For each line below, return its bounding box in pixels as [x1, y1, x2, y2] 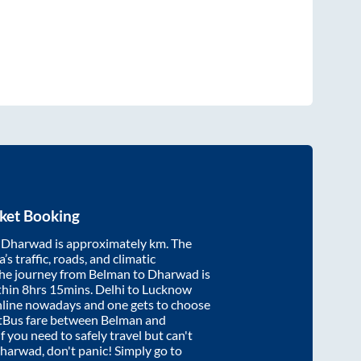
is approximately [52, 234, 149, 251]
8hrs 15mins [22, 280, 90, 297]
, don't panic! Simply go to [42, 342, 182, 358]
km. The [149, 234, 192, 251]
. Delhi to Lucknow [90, 280, 192, 297]
